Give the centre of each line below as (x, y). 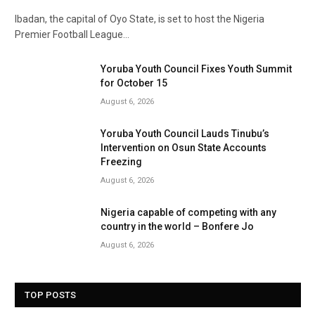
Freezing (121, 162)
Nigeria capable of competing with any (188, 213)
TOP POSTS (51, 295)
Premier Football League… (72, 35)
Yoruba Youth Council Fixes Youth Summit (196, 69)
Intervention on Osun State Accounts (184, 148)
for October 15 (134, 83)
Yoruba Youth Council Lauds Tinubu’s (185, 134)
